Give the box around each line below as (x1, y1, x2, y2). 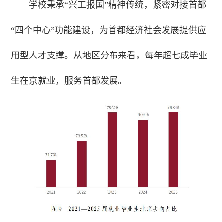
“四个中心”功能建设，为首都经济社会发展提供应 (11, 25, 207, 35)
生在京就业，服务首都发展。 (11, 75, 127, 86)
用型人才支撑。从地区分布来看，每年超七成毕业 (11, 50, 208, 60)
